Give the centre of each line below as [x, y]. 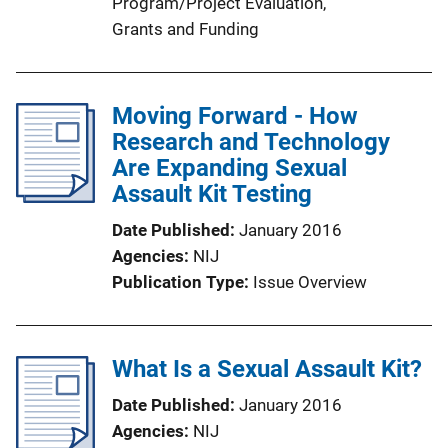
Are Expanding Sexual [229, 167]
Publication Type [178, 281]
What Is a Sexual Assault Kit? [267, 368]
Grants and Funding [185, 28]
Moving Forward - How [235, 115]
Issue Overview [310, 281]
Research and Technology [251, 141]
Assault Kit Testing [212, 193]
